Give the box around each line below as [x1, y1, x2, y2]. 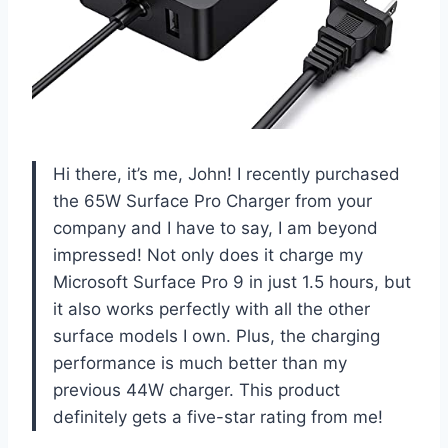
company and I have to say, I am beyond [53, 217, 378, 238]
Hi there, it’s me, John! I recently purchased [53, 163, 400, 184]
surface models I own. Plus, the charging [53, 325, 380, 346]
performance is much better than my [53, 352, 347, 373]
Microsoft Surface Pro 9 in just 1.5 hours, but [53, 271, 411, 292]
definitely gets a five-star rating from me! [53, 406, 383, 427]
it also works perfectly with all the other [53, 298, 370, 319]
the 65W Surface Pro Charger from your [53, 190, 372, 211]
